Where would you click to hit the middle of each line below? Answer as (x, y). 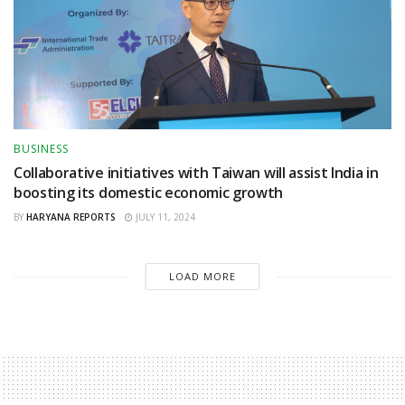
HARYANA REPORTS (71, 217)
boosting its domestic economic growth (149, 193)
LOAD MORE (202, 277)
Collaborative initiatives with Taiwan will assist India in (196, 173)
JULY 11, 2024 (164, 217)
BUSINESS (41, 149)
